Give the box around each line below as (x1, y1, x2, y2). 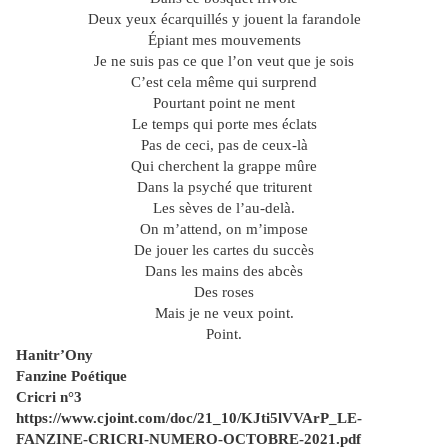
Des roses (194, 284, 254, 301)
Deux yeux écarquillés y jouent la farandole (87, 11, 361, 28)
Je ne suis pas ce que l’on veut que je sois (94, 53, 354, 70)
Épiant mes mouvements (147, 32, 301, 49)
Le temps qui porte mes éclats (131, 116, 317, 133)
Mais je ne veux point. (154, 305, 294, 322)
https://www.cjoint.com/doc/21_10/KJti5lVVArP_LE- (16, 410, 362, 427)
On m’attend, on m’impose (140, 221, 308, 238)
